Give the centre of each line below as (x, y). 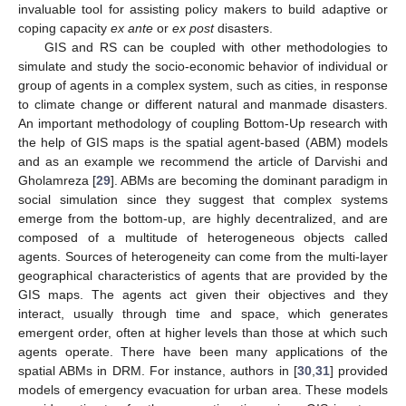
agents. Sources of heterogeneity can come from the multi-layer (203, 257)
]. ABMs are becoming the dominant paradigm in (249, 181)
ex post (193, 29)
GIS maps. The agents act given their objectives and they (203, 295)
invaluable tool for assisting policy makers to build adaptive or (203, 10)
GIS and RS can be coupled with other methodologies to (216, 48)
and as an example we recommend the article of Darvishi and (203, 162)
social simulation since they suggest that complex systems (203, 200)
